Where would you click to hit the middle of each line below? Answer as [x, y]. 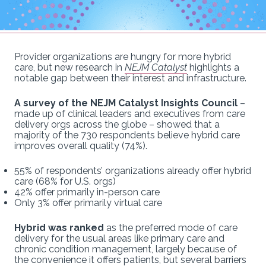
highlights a [213, 67]
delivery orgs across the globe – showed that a [117, 124]
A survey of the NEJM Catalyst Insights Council [126, 103]
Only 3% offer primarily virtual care [88, 202]
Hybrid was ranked [59, 227]
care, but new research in [69, 67]
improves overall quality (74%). [81, 145]
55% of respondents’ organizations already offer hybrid [133, 170]
